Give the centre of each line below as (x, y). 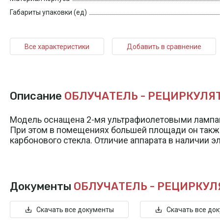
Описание (37, 96)
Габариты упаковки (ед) (48, 13)
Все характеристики (57, 46)
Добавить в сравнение (164, 46)
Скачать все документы (75, 209)
